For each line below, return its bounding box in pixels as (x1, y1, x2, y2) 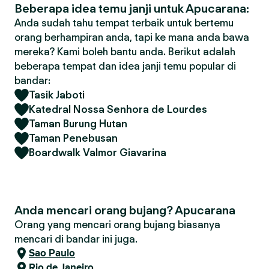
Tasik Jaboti (29, 89, 85, 101)
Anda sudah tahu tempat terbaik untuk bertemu (14, 17, 234, 29)
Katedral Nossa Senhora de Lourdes (29, 103, 207, 115)
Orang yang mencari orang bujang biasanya (14, 219, 220, 231)
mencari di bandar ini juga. (14, 233, 138, 245)
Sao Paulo (29, 246, 75, 261)
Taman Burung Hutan (29, 118, 127, 130)
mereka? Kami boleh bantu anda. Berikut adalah (14, 46, 235, 58)
